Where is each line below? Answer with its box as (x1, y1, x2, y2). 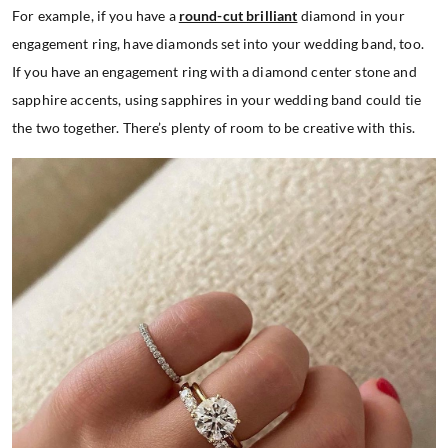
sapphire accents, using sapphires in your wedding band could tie (12, 91, 421, 109)
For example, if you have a (12, 7, 179, 25)
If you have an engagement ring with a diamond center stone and (12, 63, 417, 81)
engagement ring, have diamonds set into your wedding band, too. (12, 35, 424, 53)
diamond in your (297, 7, 405, 25)
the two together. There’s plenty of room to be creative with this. (12, 119, 416, 137)
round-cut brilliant (178, 7, 298, 25)
